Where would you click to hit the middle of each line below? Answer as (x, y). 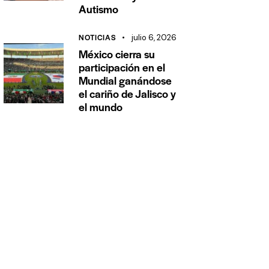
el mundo (101, 106)
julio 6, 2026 (154, 37)
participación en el (122, 67)
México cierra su (117, 53)
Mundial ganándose (125, 80)
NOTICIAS (98, 37)
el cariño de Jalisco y (128, 93)
